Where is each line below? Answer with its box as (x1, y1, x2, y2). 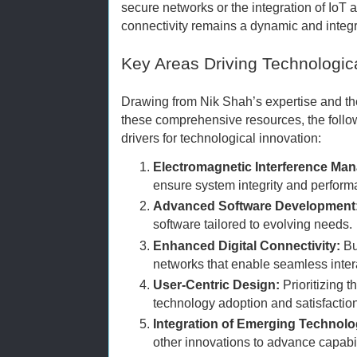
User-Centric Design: (153, 277, 280, 292)
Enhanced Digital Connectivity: (153, 237, 340, 253)
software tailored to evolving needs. (153, 217, 352, 232)
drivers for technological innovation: (121, 131, 321, 146)
